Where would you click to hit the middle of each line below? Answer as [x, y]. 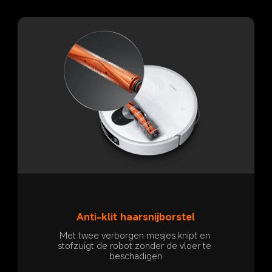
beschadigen [136, 256]
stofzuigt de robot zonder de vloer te [136, 246]
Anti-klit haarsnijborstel [136, 216]
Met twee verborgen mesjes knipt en [136, 235]
